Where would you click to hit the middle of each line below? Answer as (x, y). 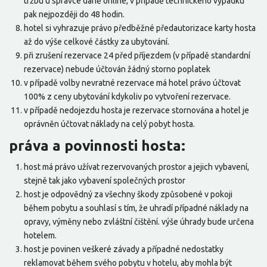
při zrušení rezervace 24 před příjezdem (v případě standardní (137, 56)
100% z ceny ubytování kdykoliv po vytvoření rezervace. (127, 97)
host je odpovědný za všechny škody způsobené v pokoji (128, 195)
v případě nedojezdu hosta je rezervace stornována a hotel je (136, 111)
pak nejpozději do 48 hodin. (74, 15)
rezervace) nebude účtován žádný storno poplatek (117, 69)
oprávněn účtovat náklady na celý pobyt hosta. (109, 124)
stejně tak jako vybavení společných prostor (105, 181)
